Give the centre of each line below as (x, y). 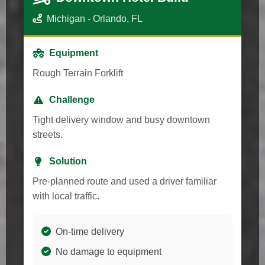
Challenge (72, 99)
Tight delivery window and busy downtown (121, 119)
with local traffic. (66, 196)
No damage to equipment (109, 251)
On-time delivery (90, 231)
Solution (68, 161)
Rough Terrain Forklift (78, 73)
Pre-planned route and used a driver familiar (125, 181)
